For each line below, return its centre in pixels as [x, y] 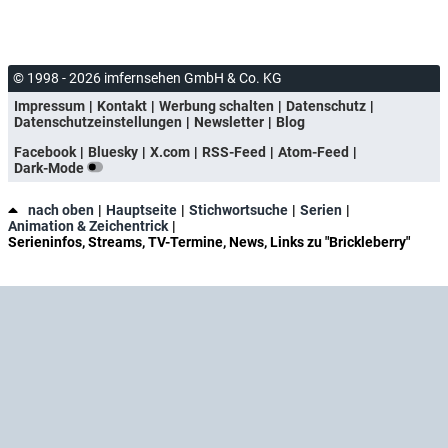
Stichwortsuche [238, 209]
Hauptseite [141, 209]
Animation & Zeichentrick [88, 225]
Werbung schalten [216, 105]
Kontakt [122, 105]
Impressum [49, 105]
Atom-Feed [313, 151]
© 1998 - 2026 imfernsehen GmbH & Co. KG [147, 77]
